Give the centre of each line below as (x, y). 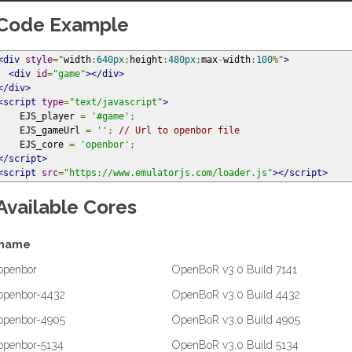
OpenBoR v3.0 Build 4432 (236, 295)
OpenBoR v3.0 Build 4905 (236, 320)
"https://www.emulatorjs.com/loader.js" (168, 173)
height (146, 60)
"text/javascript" (116, 102)
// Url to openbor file (179, 130)
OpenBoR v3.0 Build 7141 (235, 269)
